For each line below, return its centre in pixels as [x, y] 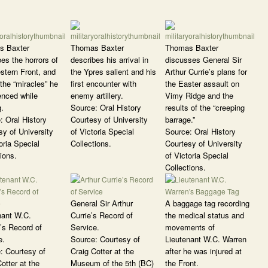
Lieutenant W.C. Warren [206, 239]
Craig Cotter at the [102, 251]
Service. [85, 227]
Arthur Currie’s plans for [206, 71]
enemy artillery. [97, 95]
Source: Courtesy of [105, 239]
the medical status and [205, 215]
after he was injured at [203, 251]
